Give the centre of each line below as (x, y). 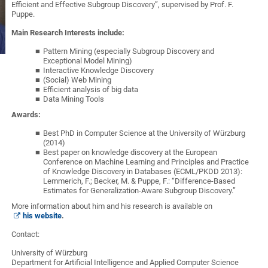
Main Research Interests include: (68, 33)
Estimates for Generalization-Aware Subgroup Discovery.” (140, 191)
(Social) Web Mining (77, 80)
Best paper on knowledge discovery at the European (130, 152)
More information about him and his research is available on (112, 206)
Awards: (26, 115)
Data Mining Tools (74, 99)
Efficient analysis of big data (91, 89)
